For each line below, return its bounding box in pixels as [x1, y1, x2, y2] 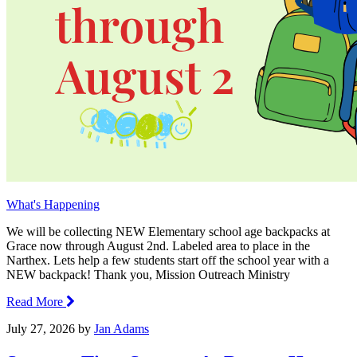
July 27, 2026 [6, 321, 75, 335]
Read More [6, 294, 66, 308]
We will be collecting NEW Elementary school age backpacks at [6, 224, 330, 238]
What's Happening [6, 197, 100, 211]
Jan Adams [94, 321, 149, 335]
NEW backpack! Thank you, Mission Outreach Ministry [6, 267, 290, 281]
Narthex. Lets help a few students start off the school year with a [6, 253, 329, 267]
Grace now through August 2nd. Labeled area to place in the [6, 238, 310, 253]
